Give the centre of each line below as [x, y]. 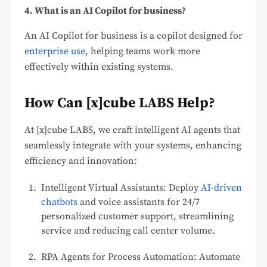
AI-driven [221, 188]
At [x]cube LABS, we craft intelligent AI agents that [132, 130]
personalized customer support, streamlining [137, 217]
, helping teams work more [143, 52]
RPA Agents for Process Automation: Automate [141, 257]
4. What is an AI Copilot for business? [105, 11]
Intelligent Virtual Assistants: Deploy [121, 188]
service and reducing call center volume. [128, 231]
